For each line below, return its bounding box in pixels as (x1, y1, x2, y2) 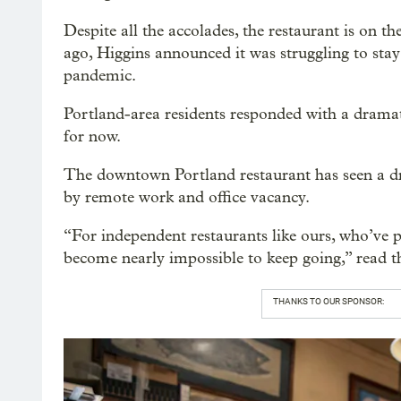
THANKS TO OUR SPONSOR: (272, 295, 384, 306)
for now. (64, 126, 121, 146)
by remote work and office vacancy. (64, 187, 310, 207)
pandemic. (64, 65, 136, 85)
